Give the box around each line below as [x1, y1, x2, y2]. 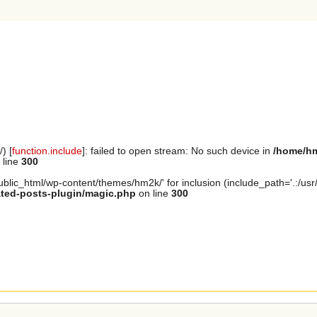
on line [136, 188, 171, 200]
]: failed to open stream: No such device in [82, 146, 273, 157]
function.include [12, 146, 82, 157]
